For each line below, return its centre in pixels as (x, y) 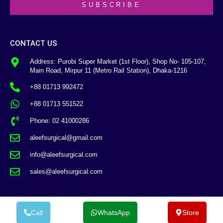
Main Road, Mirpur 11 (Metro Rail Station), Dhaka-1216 (109, 70)
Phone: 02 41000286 (59, 120)
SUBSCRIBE (111, 5)
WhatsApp (114, 212)
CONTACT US (34, 43)
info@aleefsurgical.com (64, 154)
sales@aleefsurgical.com (66, 171)
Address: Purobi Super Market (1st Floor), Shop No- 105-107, (118, 61)
